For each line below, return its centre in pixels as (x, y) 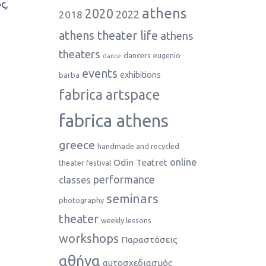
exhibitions (140, 75)
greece (77, 145)
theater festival (85, 163)
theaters (79, 54)
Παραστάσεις (149, 240)
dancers (137, 55)
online (183, 162)
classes (75, 180)
